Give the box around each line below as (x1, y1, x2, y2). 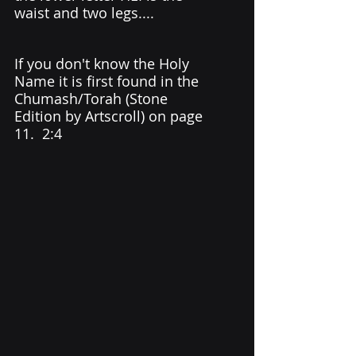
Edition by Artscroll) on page (14, 106, 207, 126)
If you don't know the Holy (14, 54, 193, 74)
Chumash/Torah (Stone (14, 89, 172, 109)
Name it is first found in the (14, 72, 203, 91)
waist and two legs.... (14, 3, 154, 23)
